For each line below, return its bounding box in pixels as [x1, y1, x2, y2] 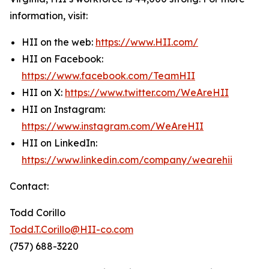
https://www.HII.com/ [95, 36, 198, 49]
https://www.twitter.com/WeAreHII [65, 86, 229, 99]
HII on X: [22, 86, 65, 99]
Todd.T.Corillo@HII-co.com [10, 223, 133, 236]
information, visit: [10, 10, 88, 22]
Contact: [10, 180, 49, 193]
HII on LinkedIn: [22, 137, 97, 150]
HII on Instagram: [22, 103, 105, 116]
